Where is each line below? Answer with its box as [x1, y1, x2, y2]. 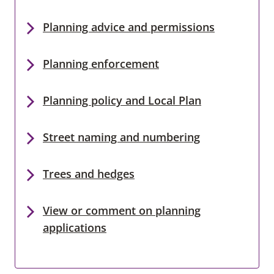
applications [43, 220, 106, 235]
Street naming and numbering [43, 129, 200, 144]
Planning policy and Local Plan [43, 92, 201, 108]
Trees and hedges [43, 166, 135, 181]
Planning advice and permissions [43, 19, 215, 34]
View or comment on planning [43, 202, 201, 218]
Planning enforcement [43, 56, 159, 71]
